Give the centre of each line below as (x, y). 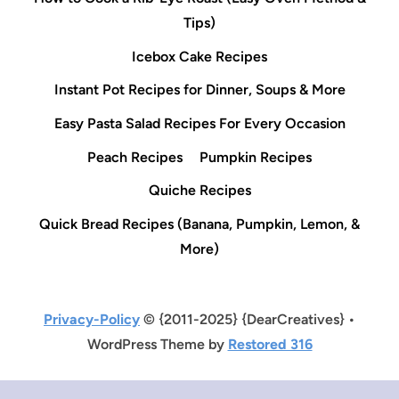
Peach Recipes (134, 157)
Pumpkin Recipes (256, 157)
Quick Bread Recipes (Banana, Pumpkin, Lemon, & (199, 224)
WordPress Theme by (157, 344)
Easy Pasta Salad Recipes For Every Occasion (199, 124)
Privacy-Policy (92, 319)
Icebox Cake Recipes (199, 56)
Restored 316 (270, 344)
